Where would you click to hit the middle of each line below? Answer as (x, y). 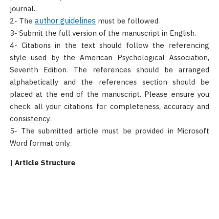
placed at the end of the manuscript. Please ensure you (109, 94)
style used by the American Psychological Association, (109, 57)
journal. (22, 9)
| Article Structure (43, 163)
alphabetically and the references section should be (109, 82)
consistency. (30, 119)
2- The (22, 21)
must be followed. (128, 21)
